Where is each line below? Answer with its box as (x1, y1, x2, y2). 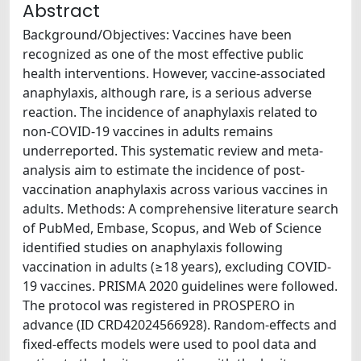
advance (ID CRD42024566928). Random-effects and (23, 315, 337, 334)
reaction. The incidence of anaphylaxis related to (23, 102, 317, 121)
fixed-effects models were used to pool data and (23, 334, 317, 353)
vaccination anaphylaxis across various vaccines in (23, 180, 328, 198)
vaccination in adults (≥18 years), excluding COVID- (23, 257, 331, 276)
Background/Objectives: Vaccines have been (23, 25, 292, 44)
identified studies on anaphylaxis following (23, 238, 283, 256)
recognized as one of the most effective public (23, 44, 304, 63)
